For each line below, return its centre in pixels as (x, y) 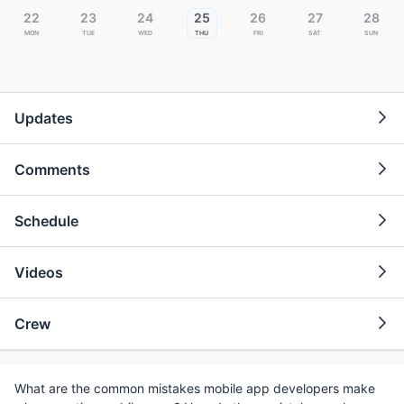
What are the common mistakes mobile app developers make (195, 388)
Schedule (46, 220)
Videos (39, 272)
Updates (44, 118)
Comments (52, 169)
